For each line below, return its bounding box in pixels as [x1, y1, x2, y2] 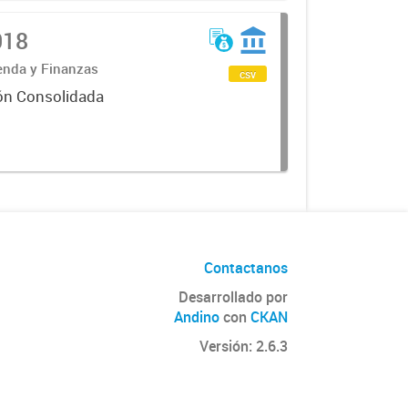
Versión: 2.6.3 [199, 336, 288, 356]
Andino [174, 307, 219, 327]
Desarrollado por [178, 287, 288, 307]
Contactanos [204, 258, 288, 278]
